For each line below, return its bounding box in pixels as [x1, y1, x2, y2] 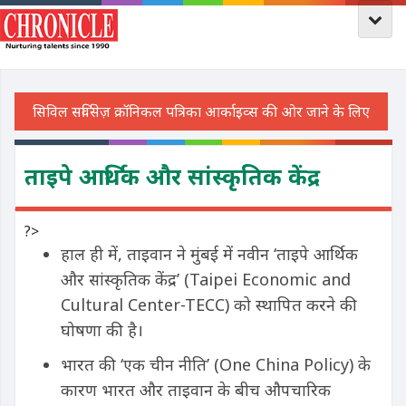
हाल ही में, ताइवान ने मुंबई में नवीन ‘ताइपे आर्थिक [61, 243, 358, 265]
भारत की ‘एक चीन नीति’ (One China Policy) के [61, 353, 371, 375]
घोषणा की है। [61, 319, 143, 341]
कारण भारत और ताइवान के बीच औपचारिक [61, 379, 331, 401]
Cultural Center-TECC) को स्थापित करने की [61, 294, 357, 315]
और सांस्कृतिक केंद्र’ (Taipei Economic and [61, 268, 351, 290]
